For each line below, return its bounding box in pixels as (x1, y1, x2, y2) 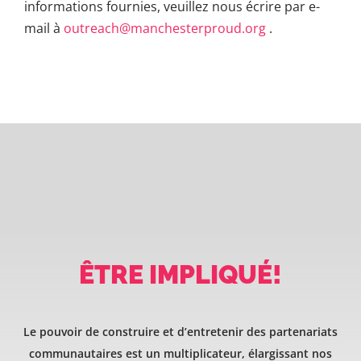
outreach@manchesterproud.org (64, 19, 266, 38)
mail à (24, 19, 64, 38)
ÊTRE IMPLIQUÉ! (79, 259, 282, 290)
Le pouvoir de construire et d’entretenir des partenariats (23, 324, 338, 340)
